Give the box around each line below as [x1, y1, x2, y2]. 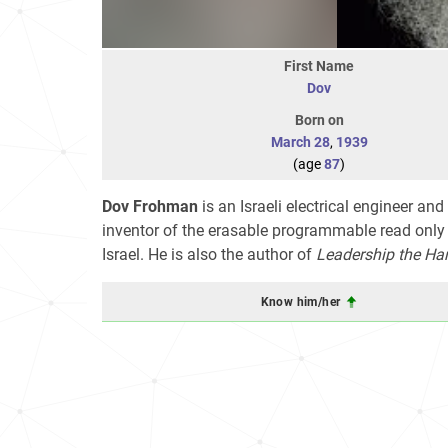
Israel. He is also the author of [102, 245, 316, 264]
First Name [284, 58, 354, 74]
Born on [294, 112, 344, 128]
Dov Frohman [102, 197, 198, 216]
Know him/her [260, 294, 344, 309]
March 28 [270, 134, 330, 150]
